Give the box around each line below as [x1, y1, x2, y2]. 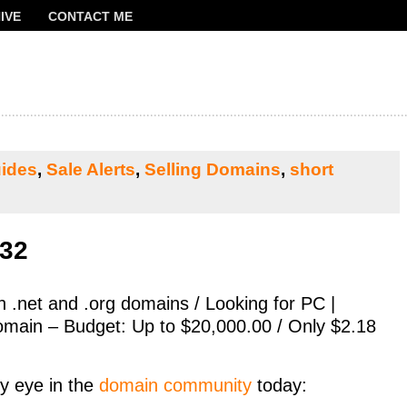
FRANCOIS [19, 33, 85, 47]
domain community [99, 375, 252, 395]
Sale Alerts [46, 160, 135, 179]
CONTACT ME [48, 9, 133, 24]
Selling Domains [144, 160, 281, 179]
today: [252, 375, 307, 395]
